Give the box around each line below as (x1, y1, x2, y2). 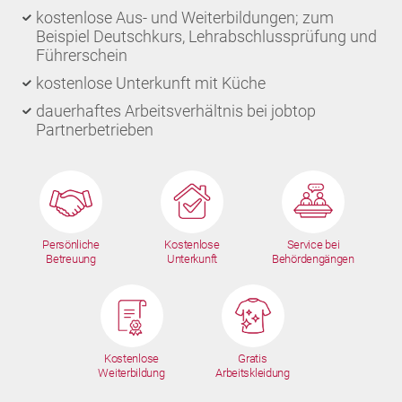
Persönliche (42, 238, 100, 251)
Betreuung (46, 252, 96, 266)
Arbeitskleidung (215, 366, 290, 380)
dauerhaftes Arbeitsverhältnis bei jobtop (36, 101, 316, 120)
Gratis (238, 352, 267, 365)
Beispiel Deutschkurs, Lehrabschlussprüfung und (36, 27, 377, 46)
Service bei (286, 238, 340, 251)
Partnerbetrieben (36, 120, 153, 139)
